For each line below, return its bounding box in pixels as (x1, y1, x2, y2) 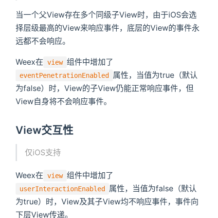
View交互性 (16, 124, 74, 137)
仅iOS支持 (25, 147, 61, 158)
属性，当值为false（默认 (109, 183, 197, 194)
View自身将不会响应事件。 (16, 96, 111, 107)
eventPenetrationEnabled (19, 72, 109, 80)
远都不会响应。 (16, 36, 70, 46)
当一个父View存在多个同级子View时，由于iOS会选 (16, 10, 197, 20)
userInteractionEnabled (19, 185, 105, 193)
